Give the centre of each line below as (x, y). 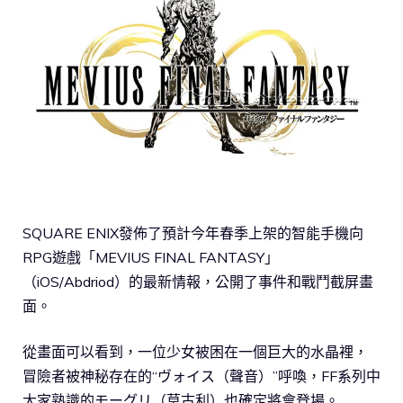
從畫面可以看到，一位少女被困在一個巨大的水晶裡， (195, 352)
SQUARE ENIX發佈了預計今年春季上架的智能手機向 (193, 233)
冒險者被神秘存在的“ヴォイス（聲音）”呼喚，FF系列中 (201, 376)
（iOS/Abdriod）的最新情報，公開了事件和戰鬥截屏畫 (198, 282)
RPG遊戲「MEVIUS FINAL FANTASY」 (151, 258)
